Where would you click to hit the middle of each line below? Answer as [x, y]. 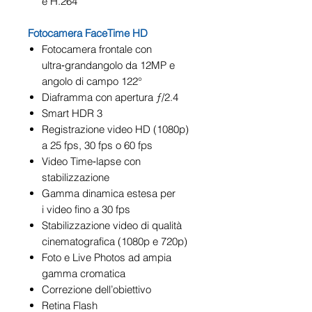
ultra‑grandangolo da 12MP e [108, 65]
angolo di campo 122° [92, 81]
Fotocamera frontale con [97, 49]
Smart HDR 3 [72, 113]
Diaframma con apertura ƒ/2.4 [110, 97]
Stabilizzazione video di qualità [112, 225]
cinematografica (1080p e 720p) [115, 241]
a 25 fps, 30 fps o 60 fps [97, 145]
